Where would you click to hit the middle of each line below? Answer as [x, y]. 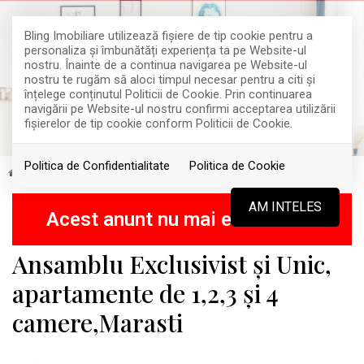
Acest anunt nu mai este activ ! [182, 219]
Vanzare [56, 173]
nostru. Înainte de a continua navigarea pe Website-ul [166, 65]
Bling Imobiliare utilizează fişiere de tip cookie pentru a [169, 36]
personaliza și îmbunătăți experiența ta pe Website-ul [165, 50]
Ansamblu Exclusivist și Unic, [172, 264]
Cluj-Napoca [204, 173]
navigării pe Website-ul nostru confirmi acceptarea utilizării [180, 109]
